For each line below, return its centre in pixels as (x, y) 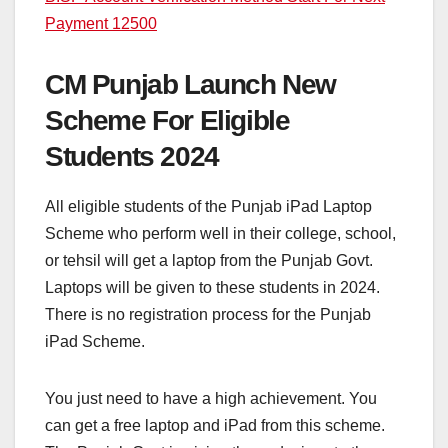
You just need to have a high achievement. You (211, 399)
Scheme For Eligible (167, 121)
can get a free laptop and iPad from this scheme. (215, 426)
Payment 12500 (101, 24)
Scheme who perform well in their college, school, (220, 234)
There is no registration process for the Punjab (208, 315)
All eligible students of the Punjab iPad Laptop (208, 207)
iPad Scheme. (95, 342)
